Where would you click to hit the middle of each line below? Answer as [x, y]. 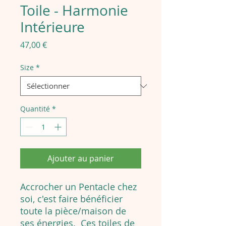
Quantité [35, 109]
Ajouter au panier [81, 159]
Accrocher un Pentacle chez [78, 187]
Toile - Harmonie [74, 11]
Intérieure [52, 27]
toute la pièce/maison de [73, 211]
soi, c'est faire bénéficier [71, 199]
